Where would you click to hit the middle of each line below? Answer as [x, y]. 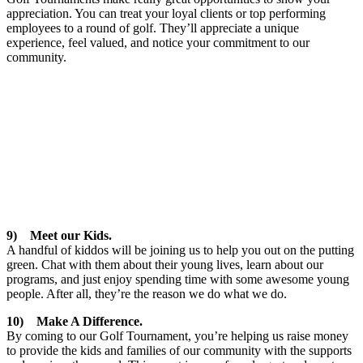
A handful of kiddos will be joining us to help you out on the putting [180, 250]
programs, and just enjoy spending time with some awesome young [178, 279]
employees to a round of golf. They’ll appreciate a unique [153, 28]
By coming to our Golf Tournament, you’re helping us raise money [177, 335]
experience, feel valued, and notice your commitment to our [158, 42]
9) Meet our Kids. [59, 235]
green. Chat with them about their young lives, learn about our [165, 264]
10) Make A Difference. [75, 321]
